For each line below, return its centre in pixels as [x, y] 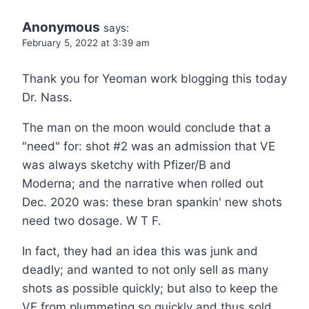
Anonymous [61, 27]
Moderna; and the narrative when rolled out [143, 184]
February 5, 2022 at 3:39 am [86, 42]
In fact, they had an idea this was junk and [140, 251]
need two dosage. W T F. [92, 221]
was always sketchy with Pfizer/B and [127, 165]
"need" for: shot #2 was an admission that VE [149, 147]
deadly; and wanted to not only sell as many [145, 270]
